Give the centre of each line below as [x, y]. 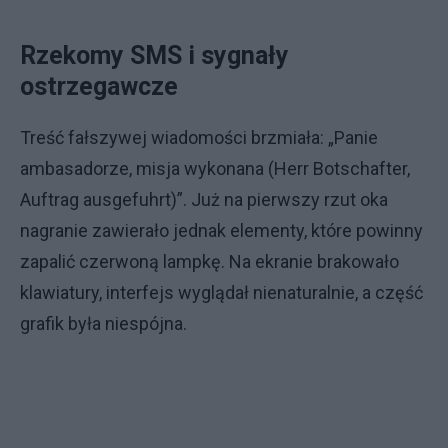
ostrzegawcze [99, 86]
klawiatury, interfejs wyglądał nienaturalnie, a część [221, 292]
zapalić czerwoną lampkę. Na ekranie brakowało [209, 261]
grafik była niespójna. [103, 323]
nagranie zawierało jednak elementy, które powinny [221, 230]
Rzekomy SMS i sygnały [154, 55]
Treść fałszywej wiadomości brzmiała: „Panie [199, 137]
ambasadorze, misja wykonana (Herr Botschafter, [215, 168]
